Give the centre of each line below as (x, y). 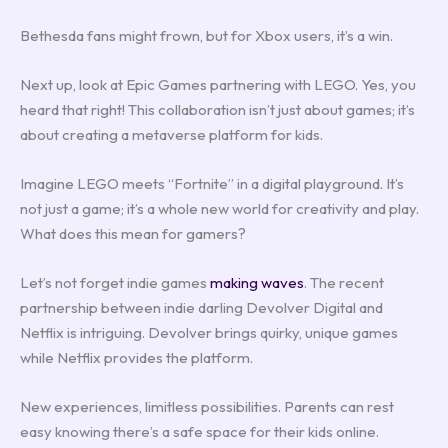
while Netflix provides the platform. (136, 357)
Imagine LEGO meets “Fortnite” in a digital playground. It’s (212, 183)
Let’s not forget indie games (115, 282)
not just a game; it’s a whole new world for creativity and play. (219, 208)
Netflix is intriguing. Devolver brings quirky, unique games (209, 332)
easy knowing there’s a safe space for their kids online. (199, 431)
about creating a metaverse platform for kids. (171, 134)
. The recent (344, 282)
